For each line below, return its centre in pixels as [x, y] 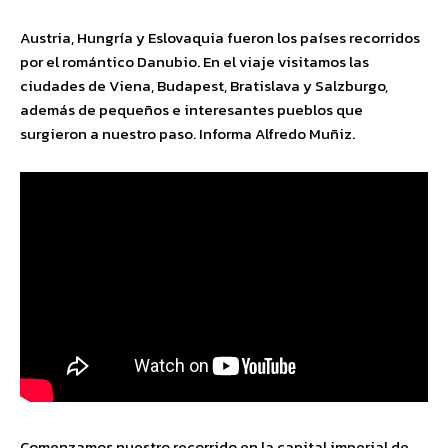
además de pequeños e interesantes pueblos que [191, 109]
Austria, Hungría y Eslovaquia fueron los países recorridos [220, 37]
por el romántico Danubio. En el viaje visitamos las [194, 61]
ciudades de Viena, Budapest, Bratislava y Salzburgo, [204, 85]
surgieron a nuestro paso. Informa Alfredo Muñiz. [187, 133]
